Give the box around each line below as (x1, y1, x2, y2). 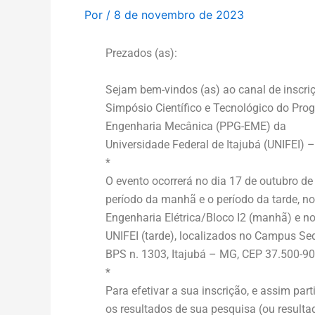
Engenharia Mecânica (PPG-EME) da (105, 119, 286, 133)
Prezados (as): (105, 46, 177, 60)
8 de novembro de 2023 (114, 8, 244, 22)
